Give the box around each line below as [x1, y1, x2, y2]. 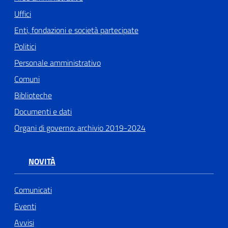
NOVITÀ [28, 155, 55, 168]
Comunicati [14, 183, 52, 196]
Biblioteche [14, 89, 52, 102]
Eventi [14, 199, 36, 212]
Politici [14, 40, 36, 53]
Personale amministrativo [14, 56, 101, 69]
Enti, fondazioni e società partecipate [14, 24, 138, 37]
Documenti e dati [14, 105, 72, 118]
